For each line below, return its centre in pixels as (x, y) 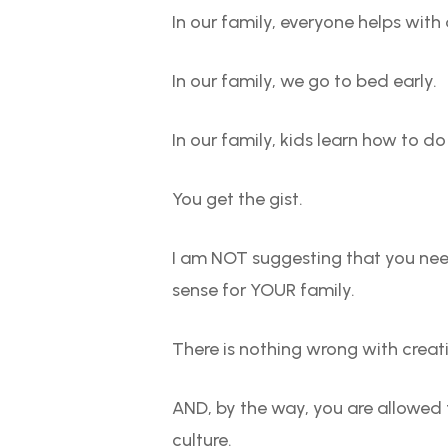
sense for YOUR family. (264, 290)
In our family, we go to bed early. (305, 81)
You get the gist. (238, 199)
